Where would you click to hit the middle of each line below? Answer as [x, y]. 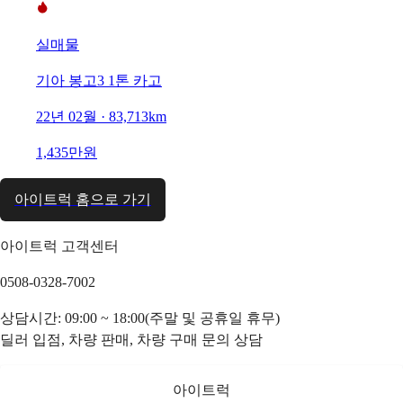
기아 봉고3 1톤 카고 [99, 80]
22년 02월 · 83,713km [101, 116]
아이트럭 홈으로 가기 [83, 199]
